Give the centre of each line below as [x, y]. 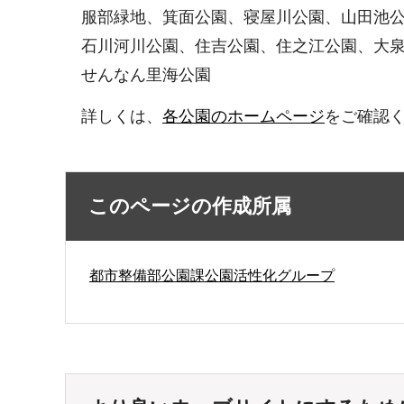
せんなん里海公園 [138, 75]
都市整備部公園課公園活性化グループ [212, 275]
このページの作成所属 [190, 206]
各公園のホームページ [243, 117]
